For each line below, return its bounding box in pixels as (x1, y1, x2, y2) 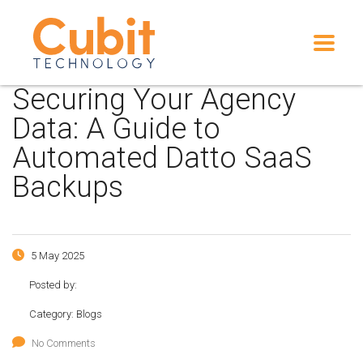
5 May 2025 (28, 250, 84, 262)
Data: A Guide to (12, 112, 220, 146)
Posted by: (29, 279, 77, 291)
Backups (12, 170, 130, 204)
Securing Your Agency (12, 83, 296, 117)
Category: (29, 308, 76, 320)
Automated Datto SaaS (12, 141, 312, 175)
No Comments (32, 337, 96, 349)
